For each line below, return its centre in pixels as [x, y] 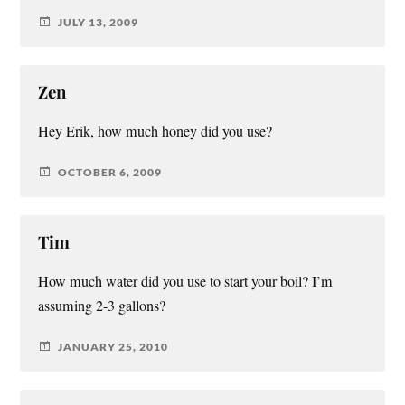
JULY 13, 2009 [99, 22]
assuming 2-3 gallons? [102, 306]
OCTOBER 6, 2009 [110, 172]
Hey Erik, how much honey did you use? [155, 132]
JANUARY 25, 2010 [113, 346]
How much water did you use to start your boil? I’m [186, 282]
